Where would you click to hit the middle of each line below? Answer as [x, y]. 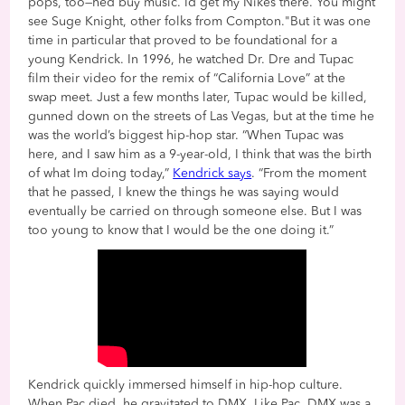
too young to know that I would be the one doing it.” [181, 230]
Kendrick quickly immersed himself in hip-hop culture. [186, 385]
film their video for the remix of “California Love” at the [187, 78]
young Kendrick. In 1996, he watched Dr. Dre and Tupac [191, 59]
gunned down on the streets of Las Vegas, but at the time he [202, 116]
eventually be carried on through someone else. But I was [195, 211]
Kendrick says [212, 173]
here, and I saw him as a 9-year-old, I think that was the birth [200, 154]
